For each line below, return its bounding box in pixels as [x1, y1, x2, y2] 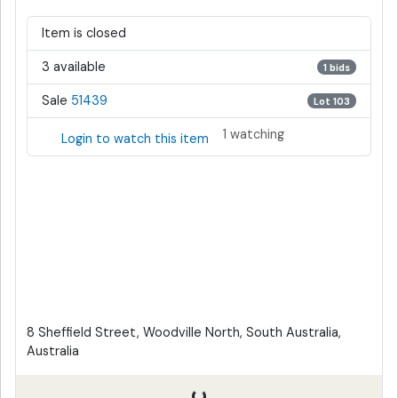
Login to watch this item [61, 130, 209, 147]
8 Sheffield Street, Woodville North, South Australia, [27, 323, 341, 340]
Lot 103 [313, 94, 350, 107]
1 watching [223, 126, 284, 142]
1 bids [322, 60, 350, 74]
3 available [42, 59, 106, 75]
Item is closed [42, 25, 126, 41]
